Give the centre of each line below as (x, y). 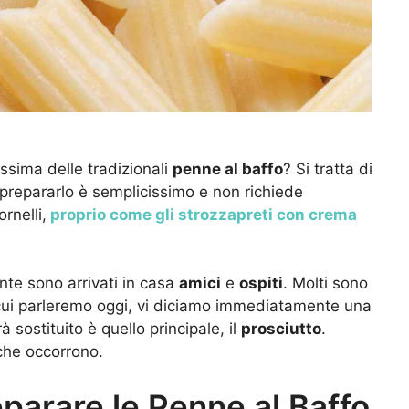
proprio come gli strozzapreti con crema (202, 214)
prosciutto (281, 329)
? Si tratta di (328, 168)
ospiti (261, 283)
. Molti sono (325, 283)
